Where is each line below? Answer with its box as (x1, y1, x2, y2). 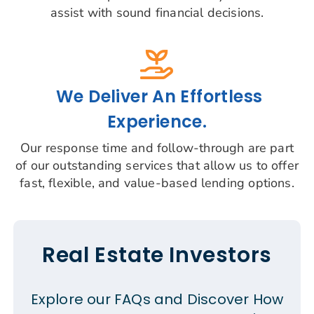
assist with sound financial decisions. (50, 4, 264, 21)
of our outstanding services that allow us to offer (15, 157, 299, 175)
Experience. (107, 110, 207, 133)
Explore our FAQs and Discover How (30, 289, 284, 310)
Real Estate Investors (42, 240, 272, 270)
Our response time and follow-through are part (20, 139, 294, 157)
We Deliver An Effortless (56, 85, 263, 108)
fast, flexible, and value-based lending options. (20, 175, 294, 192)
